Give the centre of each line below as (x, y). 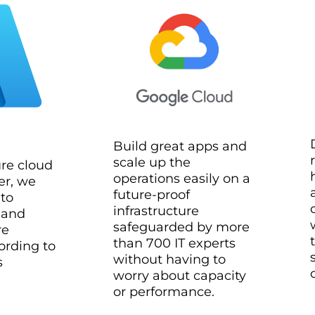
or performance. (164, 292)
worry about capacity (180, 276)
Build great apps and (180, 146)
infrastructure (156, 211)
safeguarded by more (181, 227)
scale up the (152, 162)
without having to (169, 259)
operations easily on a (182, 179)
